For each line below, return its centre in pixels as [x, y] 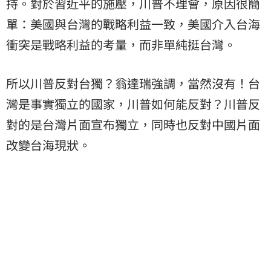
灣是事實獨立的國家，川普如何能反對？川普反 [133, 103]
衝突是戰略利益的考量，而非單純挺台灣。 [121, 44]
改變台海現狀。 [48, 145]
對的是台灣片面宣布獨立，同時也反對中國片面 [133, 124]
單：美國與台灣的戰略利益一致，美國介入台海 [133, 24]
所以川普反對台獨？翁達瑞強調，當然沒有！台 [133, 83]
